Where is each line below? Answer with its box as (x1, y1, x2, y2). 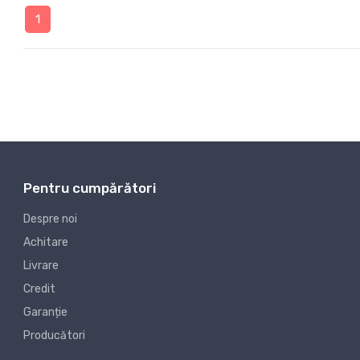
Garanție (23, 305, 67, 320)
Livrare (23, 259, 59, 273)
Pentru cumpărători (23, 180, 156, 197)
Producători (23, 329, 85, 343)
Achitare (23, 235, 68, 250)
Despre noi (23, 212, 77, 227)
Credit (23, 282, 55, 297)
